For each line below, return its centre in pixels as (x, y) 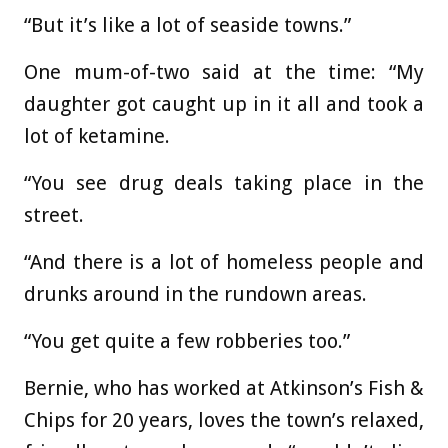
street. (54, 214)
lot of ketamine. (97, 135)
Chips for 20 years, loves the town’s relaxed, (224, 419)
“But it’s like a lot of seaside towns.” (187, 24)
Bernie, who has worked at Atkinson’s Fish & (224, 387)
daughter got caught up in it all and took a (224, 103)
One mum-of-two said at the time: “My (224, 71)
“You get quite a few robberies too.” (187, 340)
